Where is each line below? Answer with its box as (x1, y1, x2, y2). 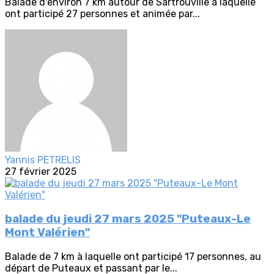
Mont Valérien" (5, 225, 90, 239)
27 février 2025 (5, 166, 76, 178)
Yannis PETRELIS (5, 154, 81, 166)
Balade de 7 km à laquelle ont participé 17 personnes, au (5, 250, 261, 262)
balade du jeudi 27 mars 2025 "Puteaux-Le (5, 212, 251, 226)
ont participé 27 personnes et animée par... (5, 8, 200, 20)
